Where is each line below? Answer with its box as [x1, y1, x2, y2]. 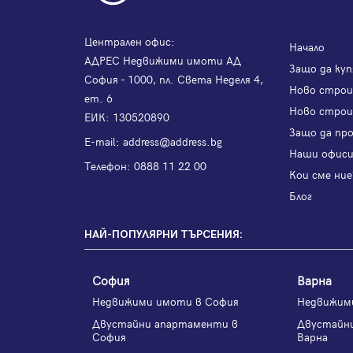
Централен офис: [84, 33, 175, 49]
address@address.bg [123, 133, 222, 149]
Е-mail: [84, 133, 123, 149]
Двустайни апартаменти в [92, 315, 238, 331]
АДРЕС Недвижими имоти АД [84, 52, 241, 68]
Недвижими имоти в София [92, 293, 239, 309]
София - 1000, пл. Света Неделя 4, [84, 71, 263, 87]
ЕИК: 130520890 [84, 109, 169, 124]
